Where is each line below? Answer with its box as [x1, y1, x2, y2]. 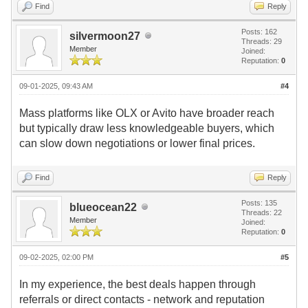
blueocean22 [69, 201, 137, 213]
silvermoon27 [69, 30, 140, 42]
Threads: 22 [241, 208, 282, 217]
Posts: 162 [241, 27, 277, 36]
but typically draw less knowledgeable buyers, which [19, 122, 274, 134]
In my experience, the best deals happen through [19, 278, 256, 290]
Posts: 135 [241, 198, 277, 207]
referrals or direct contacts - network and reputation [19, 293, 265, 305]
